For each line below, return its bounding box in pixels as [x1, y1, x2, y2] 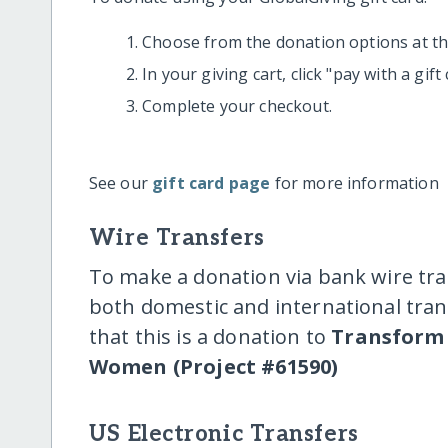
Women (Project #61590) [88, 352, 339, 380]
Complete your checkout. [142, 94, 332, 117]
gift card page [152, 171, 271, 194]
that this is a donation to [88, 322, 332, 350]
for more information [270, 171, 439, 194]
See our [88, 171, 153, 194]
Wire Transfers [88, 224, 265, 252]
